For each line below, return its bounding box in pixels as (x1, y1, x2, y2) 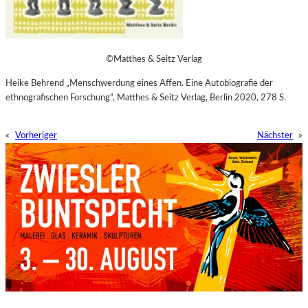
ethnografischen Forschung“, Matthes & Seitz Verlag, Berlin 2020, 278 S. (5, 92, 286, 102)
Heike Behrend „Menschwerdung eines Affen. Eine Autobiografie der (5, 78, 273, 88)
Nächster (257, 130, 293, 140)
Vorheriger (15, 130, 57, 140)
